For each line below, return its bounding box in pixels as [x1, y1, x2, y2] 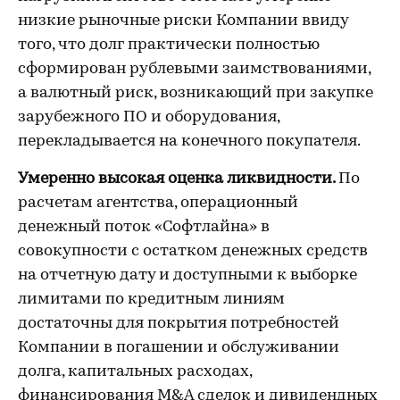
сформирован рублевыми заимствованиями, [18, 61, 371, 78]
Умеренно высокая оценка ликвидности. [18, 171, 338, 187]
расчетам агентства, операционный [18, 195, 298, 212]
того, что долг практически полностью [18, 37, 320, 54]
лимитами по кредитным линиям [18, 291, 285, 308]
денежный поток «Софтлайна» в [18, 219, 270, 236]
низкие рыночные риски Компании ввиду [18, 12, 348, 29]
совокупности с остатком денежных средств [18, 243, 368, 260]
